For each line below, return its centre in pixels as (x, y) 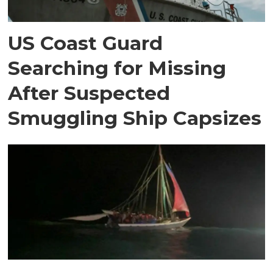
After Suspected (89, 93)
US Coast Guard (86, 43)
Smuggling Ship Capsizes (135, 118)
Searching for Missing (117, 68)
